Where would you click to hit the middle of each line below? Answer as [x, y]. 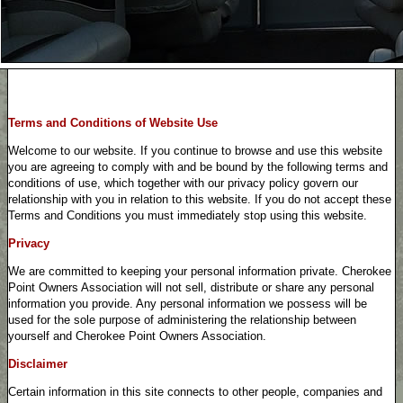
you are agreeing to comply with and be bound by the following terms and [198, 167]
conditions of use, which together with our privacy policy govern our [183, 183]
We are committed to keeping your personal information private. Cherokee [200, 271]
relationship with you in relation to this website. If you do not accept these [200, 199]
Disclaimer [38, 364]
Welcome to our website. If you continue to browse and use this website [195, 151]
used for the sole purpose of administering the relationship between [182, 320]
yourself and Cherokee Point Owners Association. [137, 336]
